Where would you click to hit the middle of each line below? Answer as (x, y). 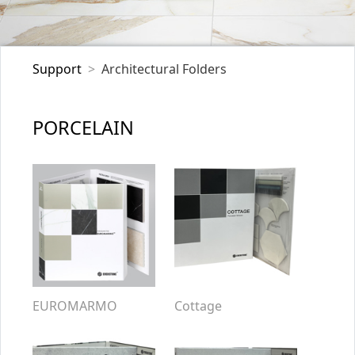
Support (57, 69)
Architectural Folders (164, 69)
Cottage (198, 306)
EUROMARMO (75, 306)
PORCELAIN (83, 128)
